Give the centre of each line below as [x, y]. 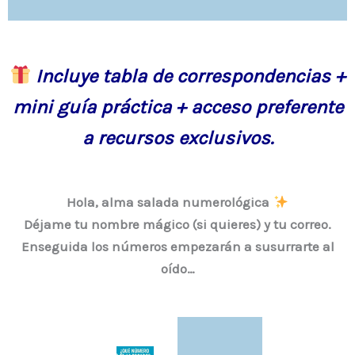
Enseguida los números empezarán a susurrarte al [177, 246]
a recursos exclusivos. [177, 137]
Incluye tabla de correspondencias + [191, 76]
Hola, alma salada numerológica [170, 202]
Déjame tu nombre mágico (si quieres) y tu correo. [177, 224]
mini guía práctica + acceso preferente [177, 107]
